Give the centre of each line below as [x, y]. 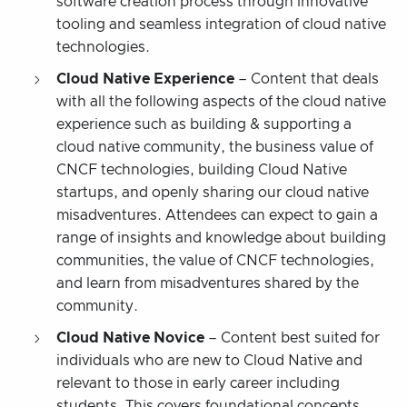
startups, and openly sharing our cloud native [213, 192]
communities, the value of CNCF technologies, [215, 260]
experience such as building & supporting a [204, 124]
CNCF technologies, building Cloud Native [202, 169]
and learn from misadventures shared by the [208, 283]
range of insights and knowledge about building [221, 238]
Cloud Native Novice [130, 338]
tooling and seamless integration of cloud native [221, 24]
